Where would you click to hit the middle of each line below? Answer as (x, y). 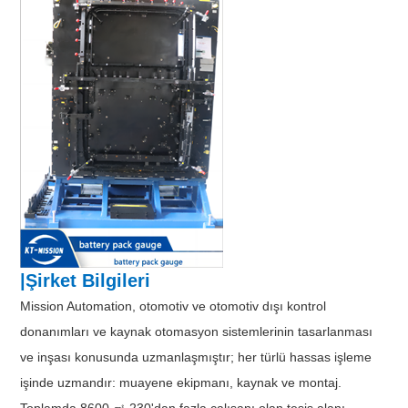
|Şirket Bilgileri (86, 280)
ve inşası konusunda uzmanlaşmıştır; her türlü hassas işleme (196, 357)
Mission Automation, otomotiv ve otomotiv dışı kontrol (173, 306)
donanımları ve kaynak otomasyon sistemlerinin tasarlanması (197, 331)
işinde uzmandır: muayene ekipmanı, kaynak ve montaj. (181, 382)
